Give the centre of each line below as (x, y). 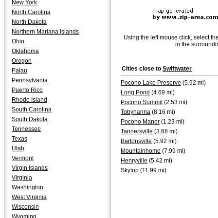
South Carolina (32, 109)
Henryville (134, 161)
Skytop (130, 170)
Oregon (22, 61)
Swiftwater (177, 69)
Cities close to (142, 69)
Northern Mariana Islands (45, 32)
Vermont (23, 158)
